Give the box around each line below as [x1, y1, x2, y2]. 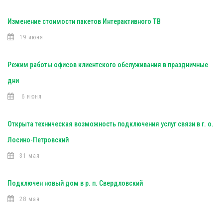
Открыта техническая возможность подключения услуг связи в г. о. [7, 120, 214, 128]
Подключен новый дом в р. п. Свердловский [7, 179, 143, 187]
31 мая [19, 152, 40, 159]
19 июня [19, 34, 43, 41]
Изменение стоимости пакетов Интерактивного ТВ [7, 17, 161, 25]
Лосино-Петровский [7, 136, 69, 144]
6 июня [19, 93, 42, 100]
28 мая [19, 196, 40, 203]
